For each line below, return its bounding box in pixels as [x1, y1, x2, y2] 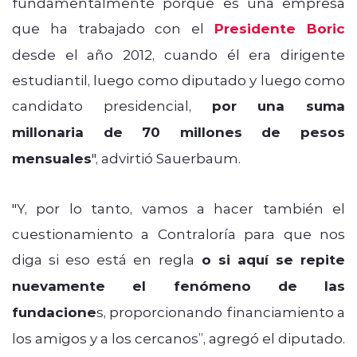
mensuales [12, 148, 92, 167]
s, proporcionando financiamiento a [96, 302, 345, 320]
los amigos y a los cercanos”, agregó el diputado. [12, 328, 345, 347]
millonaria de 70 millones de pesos [12, 122, 345, 141]
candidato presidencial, [12, 96, 212, 114]
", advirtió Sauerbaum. [92, 148, 241, 167]
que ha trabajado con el [12, 18, 215, 37]
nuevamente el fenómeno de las [12, 276, 345, 295]
